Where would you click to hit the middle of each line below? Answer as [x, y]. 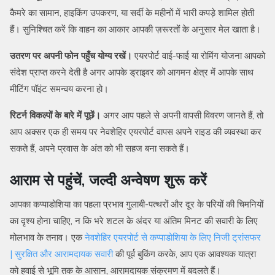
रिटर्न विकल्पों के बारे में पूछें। [55, 115]
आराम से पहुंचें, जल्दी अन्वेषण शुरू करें [108, 180]
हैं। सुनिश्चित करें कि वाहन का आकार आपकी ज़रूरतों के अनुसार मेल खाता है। [135, 29]
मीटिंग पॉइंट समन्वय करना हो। [59, 89]
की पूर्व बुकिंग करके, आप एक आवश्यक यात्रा [184, 254]
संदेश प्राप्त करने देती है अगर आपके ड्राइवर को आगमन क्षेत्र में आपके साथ [132, 72]
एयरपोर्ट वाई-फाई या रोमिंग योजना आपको [199, 56]
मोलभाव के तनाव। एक [47, 238]
